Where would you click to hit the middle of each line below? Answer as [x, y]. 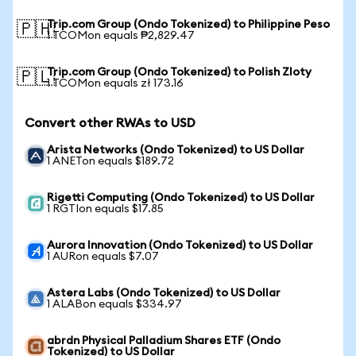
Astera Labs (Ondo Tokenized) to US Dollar [164, 293]
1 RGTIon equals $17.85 [105, 209]
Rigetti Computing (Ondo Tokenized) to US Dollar [181, 198]
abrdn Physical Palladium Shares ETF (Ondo [164, 341]
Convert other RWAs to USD [110, 123]
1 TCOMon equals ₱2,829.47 [121, 36]
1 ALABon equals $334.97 [114, 304]
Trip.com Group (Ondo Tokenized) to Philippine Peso [188, 25]
